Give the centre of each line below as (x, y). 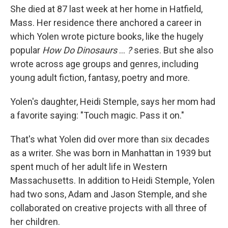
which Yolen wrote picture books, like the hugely (107, 36)
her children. (35, 222)
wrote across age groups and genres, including (104, 64)
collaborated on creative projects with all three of (109, 208)
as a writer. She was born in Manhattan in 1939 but (111, 153)
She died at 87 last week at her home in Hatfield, (106, 9)
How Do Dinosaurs (80, 50)
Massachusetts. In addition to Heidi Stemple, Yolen (112, 180)
